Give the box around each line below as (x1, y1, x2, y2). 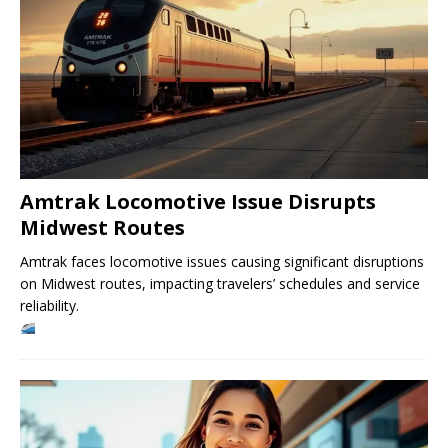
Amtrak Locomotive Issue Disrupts (20, 187, 376, 215)
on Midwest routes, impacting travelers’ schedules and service (20, 273, 420, 293)
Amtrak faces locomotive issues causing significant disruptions (20, 251, 424, 271)
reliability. (20, 295, 79, 315)
